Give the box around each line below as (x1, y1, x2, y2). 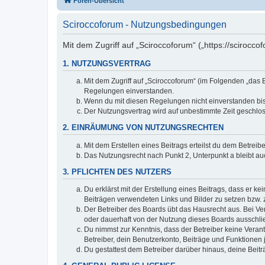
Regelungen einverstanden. (84, 87, 174, 96)
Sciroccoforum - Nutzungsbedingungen (63, 19, 227, 30)
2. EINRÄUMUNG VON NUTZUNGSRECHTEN (63, 124, 224, 132)
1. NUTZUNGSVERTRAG (63, 59, 151, 68)
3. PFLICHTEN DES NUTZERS (63, 167, 172, 176)
